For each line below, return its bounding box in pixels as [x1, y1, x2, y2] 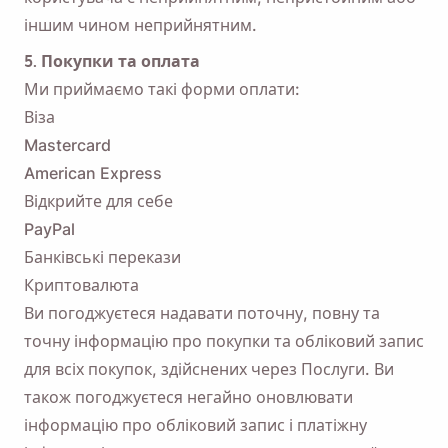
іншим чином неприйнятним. [24, 15, 257, 35]
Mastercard [24, 135, 111, 155]
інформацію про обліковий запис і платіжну [24, 415, 367, 435]
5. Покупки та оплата [24, 51, 200, 71]
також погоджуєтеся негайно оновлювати [24, 387, 353, 407]
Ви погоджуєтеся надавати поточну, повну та [24, 303, 380, 323]
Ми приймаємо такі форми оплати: [24, 79, 300, 99]
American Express [24, 163, 162, 183]
